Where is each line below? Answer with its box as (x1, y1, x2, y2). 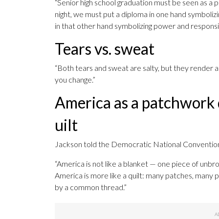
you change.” (55, 75, 95, 85)
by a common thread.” (55, 182, 127, 192)
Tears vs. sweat (55, 39, 154, 59)
